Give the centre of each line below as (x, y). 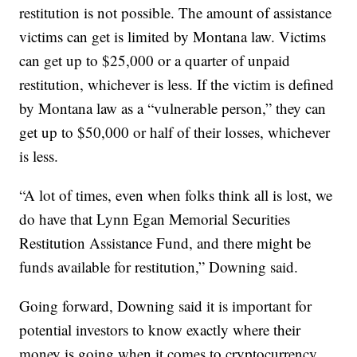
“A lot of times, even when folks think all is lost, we (176, 194)
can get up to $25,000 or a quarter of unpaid (155, 60)
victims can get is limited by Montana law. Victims (173, 36)
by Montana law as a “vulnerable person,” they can (173, 108)
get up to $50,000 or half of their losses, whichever (175, 131)
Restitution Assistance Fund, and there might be (165, 242)
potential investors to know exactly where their (160, 329)
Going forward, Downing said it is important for (166, 305)
